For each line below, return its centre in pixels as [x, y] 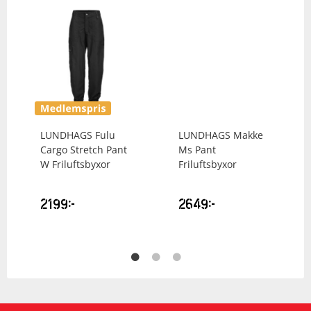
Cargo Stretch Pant [84, 149]
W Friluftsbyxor [75, 164]
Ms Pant [197, 149]
